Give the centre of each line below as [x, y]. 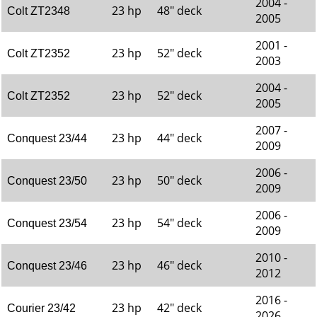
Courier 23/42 [41, 308]
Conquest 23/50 [47, 181]
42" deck [179, 308]
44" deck [179, 138]
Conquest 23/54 [47, 223]
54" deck [179, 223]
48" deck [179, 11]
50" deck [179, 180]
